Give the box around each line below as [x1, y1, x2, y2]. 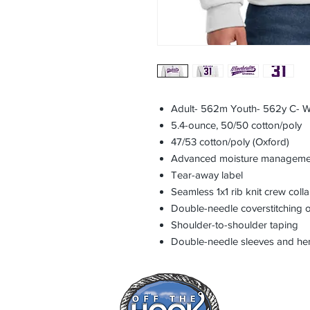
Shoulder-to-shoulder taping [171, 219, 298, 231]
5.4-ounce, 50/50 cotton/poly [171, 119, 302, 131]
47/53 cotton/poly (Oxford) [171, 136, 289, 148]
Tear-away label [171, 169, 243, 181]
